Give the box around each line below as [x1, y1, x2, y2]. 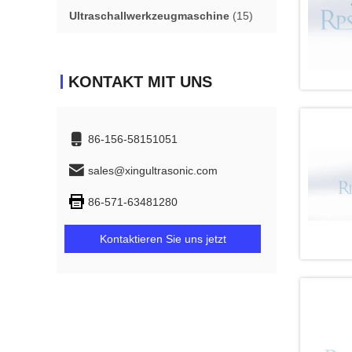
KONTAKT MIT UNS [68, 73, 212, 90]
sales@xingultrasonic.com [88, 164, 218, 177]
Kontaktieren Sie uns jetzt [99, 233, 226, 245]
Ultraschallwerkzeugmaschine [69, 9, 229, 22]
